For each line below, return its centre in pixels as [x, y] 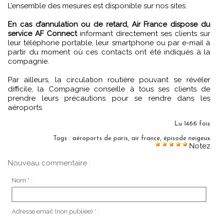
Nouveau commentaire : [49, 163]
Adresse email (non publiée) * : [55, 211]
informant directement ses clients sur [144, 34]
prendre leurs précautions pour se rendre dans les [109, 98]
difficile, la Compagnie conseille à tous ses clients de [109, 89]
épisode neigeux [187, 138]
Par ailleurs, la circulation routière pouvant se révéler [109, 80]
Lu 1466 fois [192, 124]
